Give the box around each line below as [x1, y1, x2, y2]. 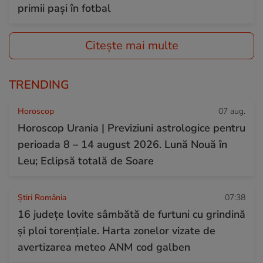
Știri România [18, 191, 66, 203]
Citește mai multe [85, 37, 178, 53]
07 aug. [218, 105, 245, 117]
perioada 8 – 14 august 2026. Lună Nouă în [18, 137, 227, 151]
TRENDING [9, 76, 69, 93]
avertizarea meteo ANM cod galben [18, 240, 190, 254]
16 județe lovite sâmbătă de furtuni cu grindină [18, 207, 245, 221]
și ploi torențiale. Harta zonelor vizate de [18, 223, 215, 238]
